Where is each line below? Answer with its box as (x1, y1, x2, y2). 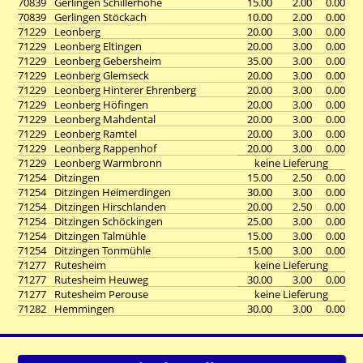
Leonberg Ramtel (54, 126, 137, 141)
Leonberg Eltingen (54, 39, 142, 53)
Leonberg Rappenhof (54, 141, 156, 156)
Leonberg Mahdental (54, 112, 156, 126)
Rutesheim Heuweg (54, 272, 148, 287)
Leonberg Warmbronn (54, 156, 162, 170)
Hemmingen (54, 301, 114, 316)
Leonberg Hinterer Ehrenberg (54, 83, 196, 97)
